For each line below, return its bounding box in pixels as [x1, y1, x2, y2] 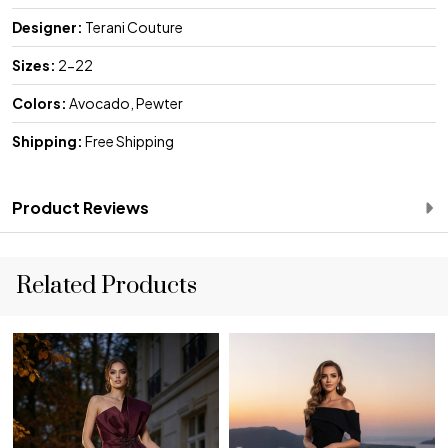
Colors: [12, 93, 67, 112]
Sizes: [12, 55, 56, 74]
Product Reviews [12, 196, 149, 218]
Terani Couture [83, 17, 183, 36]
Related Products [16, 270, 197, 301]
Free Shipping [83, 131, 174, 150]
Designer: [12, 17, 83, 36]
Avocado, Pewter [67, 93, 183, 112]
